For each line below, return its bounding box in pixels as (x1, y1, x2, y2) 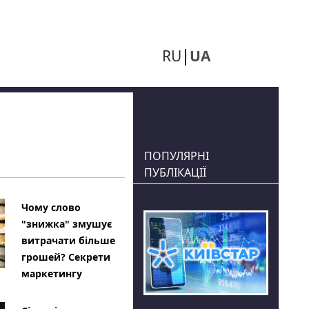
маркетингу (21, 267, 82, 280)
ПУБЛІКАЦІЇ (143, 165, 206, 180)
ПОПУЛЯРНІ (143, 148, 209, 163)
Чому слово (21, 201, 81, 214)
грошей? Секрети (21, 250, 110, 263)
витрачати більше (21, 234, 115, 247)
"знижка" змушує (21, 217, 112, 230)
